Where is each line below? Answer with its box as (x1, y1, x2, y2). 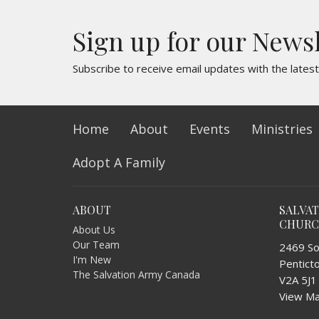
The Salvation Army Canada (73, 268, 200, 282)
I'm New (73, 253, 111, 267)
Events (189, 120, 230, 137)
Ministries (251, 120, 313, 137)
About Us (73, 223, 115, 237)
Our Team (73, 238, 120, 252)
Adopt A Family (73, 153, 165, 171)
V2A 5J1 (279, 273, 317, 288)
